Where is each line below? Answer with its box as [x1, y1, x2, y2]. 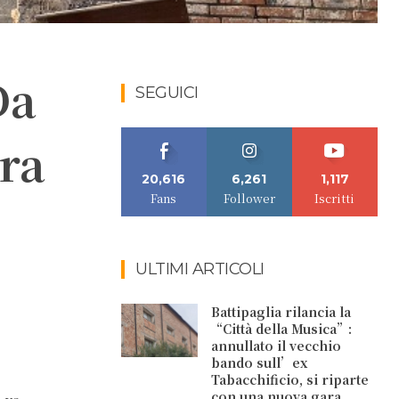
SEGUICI [135, 83, 199, 102]
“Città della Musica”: [211, 320, 353, 338]
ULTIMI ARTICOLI [135, 259, 265, 279]
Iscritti [314, 190, 355, 207]
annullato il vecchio [211, 337, 342, 354]
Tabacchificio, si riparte [211, 370, 370, 388]
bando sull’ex [211, 354, 308, 371]
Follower [223, 190, 275, 207]
